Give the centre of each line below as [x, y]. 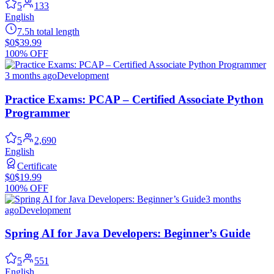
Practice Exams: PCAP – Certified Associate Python [134, 99]
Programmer [37, 113]
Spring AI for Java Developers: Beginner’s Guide [128, 234]
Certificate [37, 166]
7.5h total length [48, 32]
